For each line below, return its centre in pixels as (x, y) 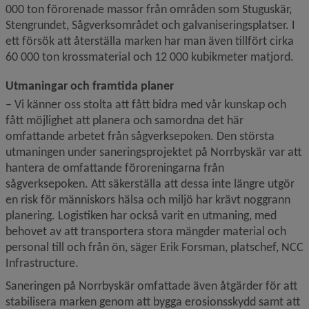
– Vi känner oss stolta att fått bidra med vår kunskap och (146, 104)
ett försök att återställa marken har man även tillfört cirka (150, 41)
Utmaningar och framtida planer (90, 86)
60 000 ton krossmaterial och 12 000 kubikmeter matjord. (150, 57)
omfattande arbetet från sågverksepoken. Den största (140, 136)
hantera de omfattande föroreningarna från (115, 168)
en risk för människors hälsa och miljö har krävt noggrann (148, 199)
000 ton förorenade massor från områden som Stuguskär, (149, 9)
